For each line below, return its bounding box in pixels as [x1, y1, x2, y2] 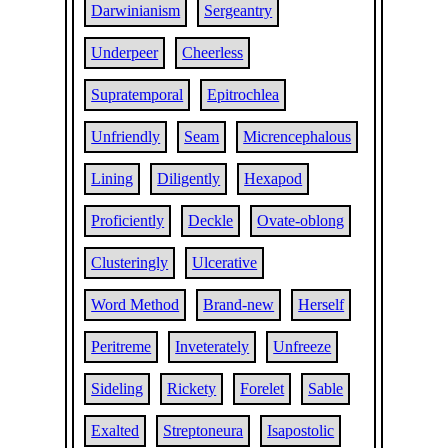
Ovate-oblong [257, 212, 345, 229]
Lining [91, 170, 134, 187]
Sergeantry [204, 2, 273, 19]
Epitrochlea [207, 86, 280, 103]
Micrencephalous [243, 128, 352, 145]
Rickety [167, 380, 217, 397]
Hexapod [244, 170, 303, 187]
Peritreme [91, 338, 152, 355]
